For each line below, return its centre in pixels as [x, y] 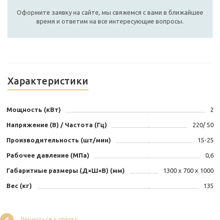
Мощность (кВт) [34, 110]
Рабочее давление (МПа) [48, 155]
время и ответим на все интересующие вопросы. [110, 21]
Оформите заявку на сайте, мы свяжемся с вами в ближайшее [110, 13]
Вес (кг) [19, 186]
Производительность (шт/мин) [59, 140]
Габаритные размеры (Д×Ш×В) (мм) [66, 171]
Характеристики [48, 81]
